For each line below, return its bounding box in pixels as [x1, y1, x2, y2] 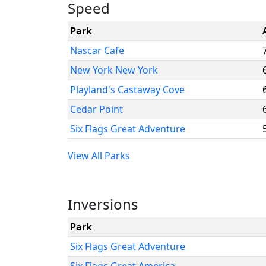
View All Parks [68, 149, 130, 162]
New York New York [70, 64, 158, 77]
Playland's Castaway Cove [70, 83, 185, 96]
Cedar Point [70, 103, 123, 116]
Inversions [68, 194, 138, 214]
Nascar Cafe [70, 44, 124, 57]
